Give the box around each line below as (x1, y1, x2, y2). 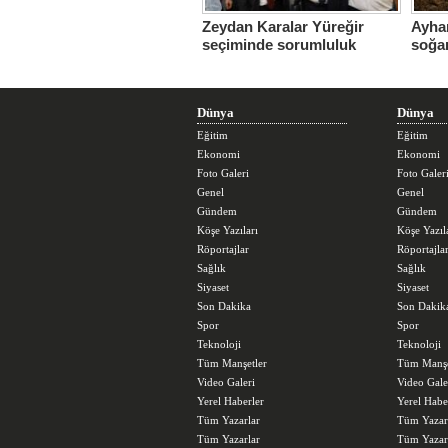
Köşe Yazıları (197, 224, 258, 236)
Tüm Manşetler (197, 357, 267, 369)
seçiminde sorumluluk (202, 36, 356, 50)
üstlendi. (202, 51, 262, 65)
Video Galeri (197, 376, 255, 388)
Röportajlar (197, 243, 249, 255)
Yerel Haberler (197, 395, 264, 407)
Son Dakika (197, 300, 251, 312)
